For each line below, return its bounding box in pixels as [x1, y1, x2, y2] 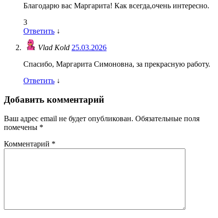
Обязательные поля [135, 114, 200, 123]
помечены [4, 123, 39, 131]
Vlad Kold [38, 43, 72, 52]
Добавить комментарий [4, 94, 104, 105]
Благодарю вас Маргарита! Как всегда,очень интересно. [23, 1, 209, 10]
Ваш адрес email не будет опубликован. [4, 114, 133, 123]
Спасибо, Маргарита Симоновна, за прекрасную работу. [23, 60, 210, 69]
